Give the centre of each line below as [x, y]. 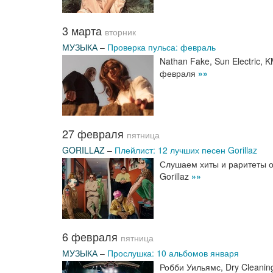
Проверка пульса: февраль [161, 47]
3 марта [83, 30]
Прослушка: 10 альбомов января [173, 253]
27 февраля [94, 133]
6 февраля [91, 236]
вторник [120, 32]
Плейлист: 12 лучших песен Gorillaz [186, 150]
